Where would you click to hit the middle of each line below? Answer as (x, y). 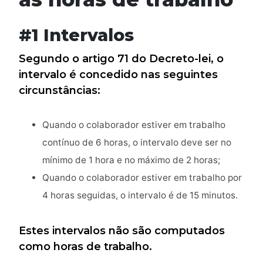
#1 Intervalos (76, 35)
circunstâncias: (60, 91)
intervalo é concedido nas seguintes (118, 75)
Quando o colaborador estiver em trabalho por (142, 178)
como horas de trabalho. (85, 247)
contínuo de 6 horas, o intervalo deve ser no (137, 143)
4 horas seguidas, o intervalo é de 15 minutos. (140, 195)
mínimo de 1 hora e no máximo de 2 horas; (131, 160)
